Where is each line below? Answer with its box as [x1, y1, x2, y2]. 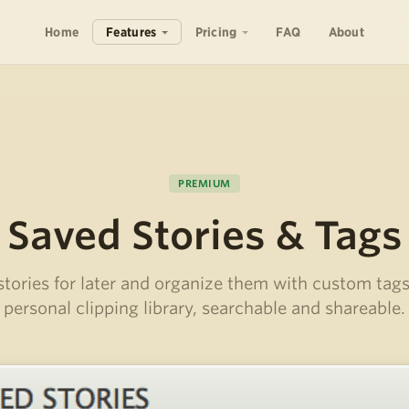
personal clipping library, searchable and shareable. [4, 299, 405, 318]
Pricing [194, 25, 237, 39]
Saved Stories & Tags [6, 213, 403, 258]
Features [106, 25, 157, 39]
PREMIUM [178, 177, 231, 190]
